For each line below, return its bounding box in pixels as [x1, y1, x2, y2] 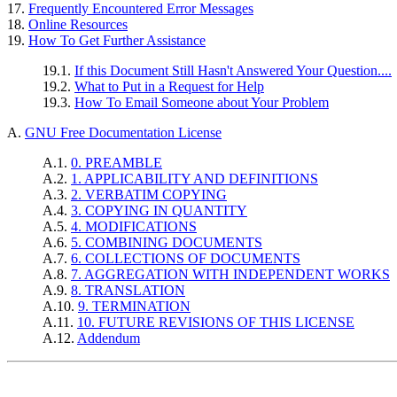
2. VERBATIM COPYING [71, 187, 227, 203]
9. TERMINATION [78, 299, 191, 315]
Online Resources [28, 17, 128, 33]
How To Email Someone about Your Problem [74, 95, 329, 111]
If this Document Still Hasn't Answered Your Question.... [74, 63, 392, 79]
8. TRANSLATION [71, 283, 185, 299]
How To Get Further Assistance [28, 33, 206, 49]
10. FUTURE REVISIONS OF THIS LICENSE [77, 315, 354, 331]
